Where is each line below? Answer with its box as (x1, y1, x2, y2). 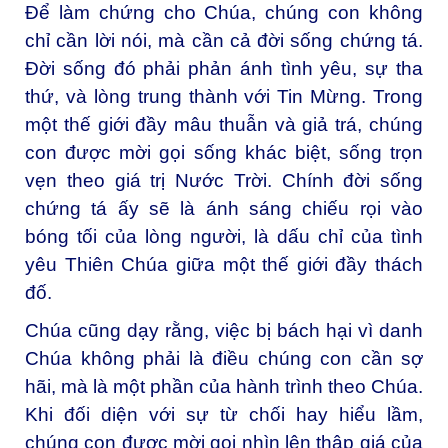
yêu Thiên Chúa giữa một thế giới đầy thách (25, 254, 423, 276)
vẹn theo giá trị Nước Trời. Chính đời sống (25, 170, 423, 192)
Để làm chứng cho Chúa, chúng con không (25, 2, 423, 24)
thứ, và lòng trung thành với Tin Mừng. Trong (25, 86, 423, 108)
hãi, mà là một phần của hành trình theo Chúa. (25, 375, 423, 397)
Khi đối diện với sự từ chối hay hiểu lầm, (25, 403, 423, 425)
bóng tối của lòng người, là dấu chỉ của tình (25, 226, 423, 248)
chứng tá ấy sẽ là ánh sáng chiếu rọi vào (25, 198, 423, 220)
